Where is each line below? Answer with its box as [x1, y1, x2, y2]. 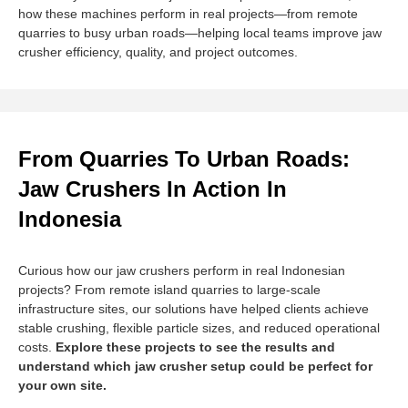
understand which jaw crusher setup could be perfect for [18, 359, 372, 374]
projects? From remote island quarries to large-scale [18, 282, 321, 298]
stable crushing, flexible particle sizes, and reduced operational [18, 321, 380, 336]
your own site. [18, 378, 107, 393]
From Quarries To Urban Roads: [18, 147, 350, 172]
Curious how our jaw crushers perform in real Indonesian [18, 263, 345, 279]
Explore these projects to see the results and [56, 340, 335, 355]
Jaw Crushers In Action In [18, 177, 287, 202]
